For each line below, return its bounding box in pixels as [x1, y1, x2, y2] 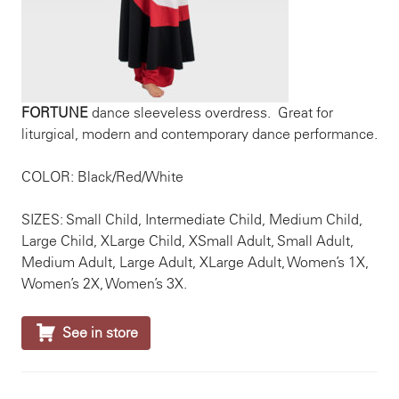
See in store [62, 324, 138, 341]
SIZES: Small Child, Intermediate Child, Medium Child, [21, 211, 362, 228]
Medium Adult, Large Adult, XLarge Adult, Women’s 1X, [21, 254, 369, 271]
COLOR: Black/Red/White [21, 168, 183, 185]
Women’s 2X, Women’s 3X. [21, 275, 187, 292]
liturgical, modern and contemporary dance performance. [21, 126, 378, 142]
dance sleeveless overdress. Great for [88, 104, 333, 121]
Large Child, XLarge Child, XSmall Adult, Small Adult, [21, 232, 354, 249]
